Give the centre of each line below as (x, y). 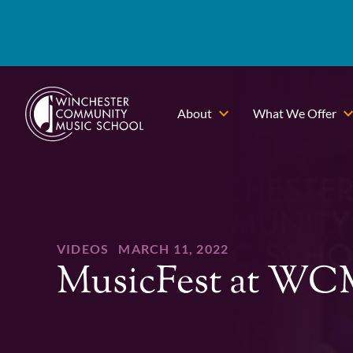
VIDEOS (83, 249)
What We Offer (294, 113)
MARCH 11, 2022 (174, 249)
